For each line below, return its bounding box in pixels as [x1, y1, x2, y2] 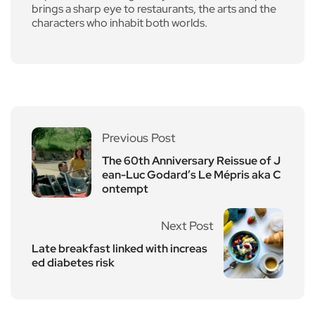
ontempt [102, 181, 148, 197]
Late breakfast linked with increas [32, 241, 207, 257]
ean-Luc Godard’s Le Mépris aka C [102, 167, 281, 183]
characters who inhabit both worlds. [32, 15, 207, 31]
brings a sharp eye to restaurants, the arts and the [32, 1, 276, 17]
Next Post [161, 218, 213, 234]
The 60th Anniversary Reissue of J [102, 153, 281, 169]
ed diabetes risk [32, 255, 115, 271]
